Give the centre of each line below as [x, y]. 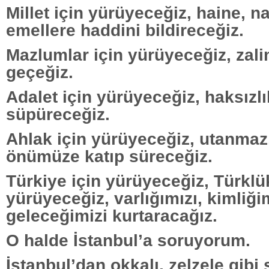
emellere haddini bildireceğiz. [125, 30]
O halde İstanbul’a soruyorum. [128, 240]
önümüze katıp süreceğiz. [109, 156]
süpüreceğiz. [58, 114]
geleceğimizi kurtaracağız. [112, 215]
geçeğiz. [40, 72]
